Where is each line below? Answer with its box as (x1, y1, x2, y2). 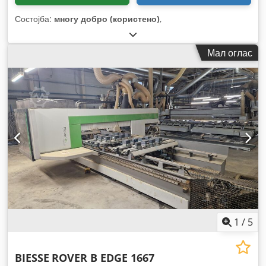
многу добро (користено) (54, 12, 160, 24)
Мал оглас (207, 46, 252, 59)
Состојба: (15, 12, 54, 24)
